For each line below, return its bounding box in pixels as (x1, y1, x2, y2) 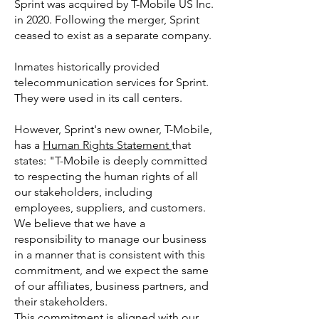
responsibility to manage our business (14, 232, 206, 246)
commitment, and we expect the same (14, 263, 209, 277)
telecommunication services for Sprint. (14, 75, 211, 89)
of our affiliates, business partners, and (14, 279, 209, 293)
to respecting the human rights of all (14, 169, 198, 183)
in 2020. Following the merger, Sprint (14, 13, 199, 26)
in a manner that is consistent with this (14, 248, 205, 261)
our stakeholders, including (14, 185, 152, 199)
